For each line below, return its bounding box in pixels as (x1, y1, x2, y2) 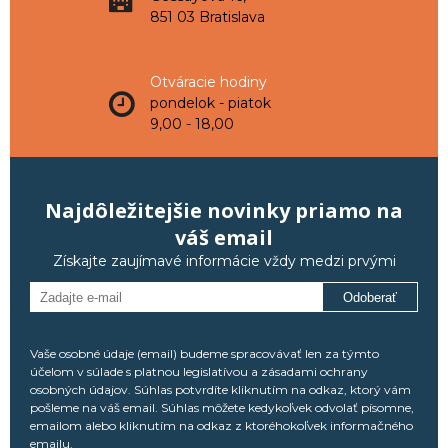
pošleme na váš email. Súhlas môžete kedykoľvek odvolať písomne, (30, 400, 414, 415)
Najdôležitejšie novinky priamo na (45, 197, 403, 224)
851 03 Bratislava (150, 8, 265, 26)
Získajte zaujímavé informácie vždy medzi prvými (52, 252, 396, 270)
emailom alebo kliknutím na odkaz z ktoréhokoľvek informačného (30, 418, 413, 433)
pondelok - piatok (150, 94, 271, 112)
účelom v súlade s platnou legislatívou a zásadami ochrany (30, 364, 368, 379)
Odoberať (343, 289, 397, 305)
